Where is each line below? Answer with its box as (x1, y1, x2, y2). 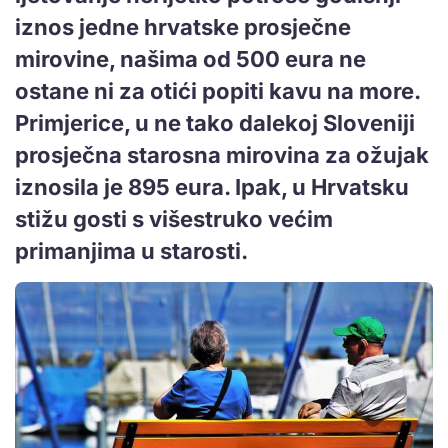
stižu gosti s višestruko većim (15, 205, 333, 232)
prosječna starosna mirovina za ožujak (15, 141, 429, 168)
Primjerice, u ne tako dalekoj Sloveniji (15, 109, 415, 136)
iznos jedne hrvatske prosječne (15, 13, 351, 40)
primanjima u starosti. (15, 237, 248, 264)
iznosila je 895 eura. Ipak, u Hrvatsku (15, 173, 409, 200)
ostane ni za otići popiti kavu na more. (15, 77, 420, 104)
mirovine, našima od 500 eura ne (15, 45, 366, 72)
